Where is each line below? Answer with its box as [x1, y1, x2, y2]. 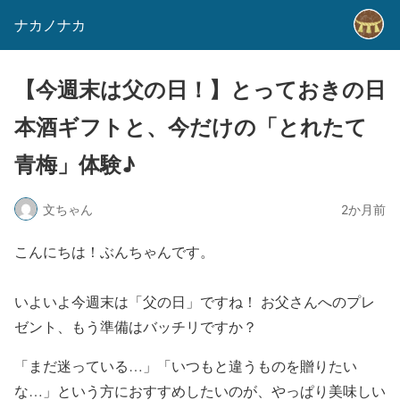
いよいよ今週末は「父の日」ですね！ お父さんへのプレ [14, 292, 375, 311]
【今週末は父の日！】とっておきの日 [14, 77, 386, 103]
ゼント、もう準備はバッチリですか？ [14, 317, 257, 336]
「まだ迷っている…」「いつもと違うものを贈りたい [14, 356, 357, 375]
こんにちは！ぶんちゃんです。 [14, 242, 214, 261]
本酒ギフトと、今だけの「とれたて [14, 114, 367, 140]
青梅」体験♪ [14, 152, 136, 178]
